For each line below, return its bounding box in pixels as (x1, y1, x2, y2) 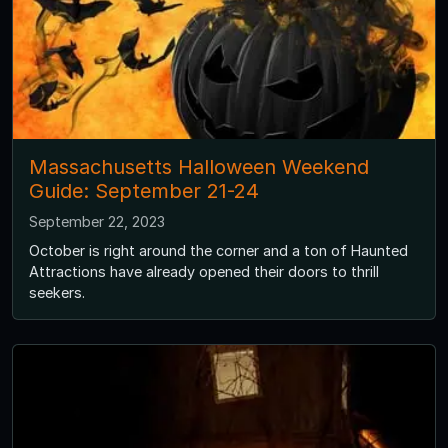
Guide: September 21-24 (29, 179, 259, 204)
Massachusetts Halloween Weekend (29, 155, 369, 180)
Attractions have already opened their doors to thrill (29, 263, 379, 281)
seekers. (29, 284, 85, 302)
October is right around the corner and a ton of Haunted (29, 242, 408, 260)
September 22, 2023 (29, 213, 165, 231)
